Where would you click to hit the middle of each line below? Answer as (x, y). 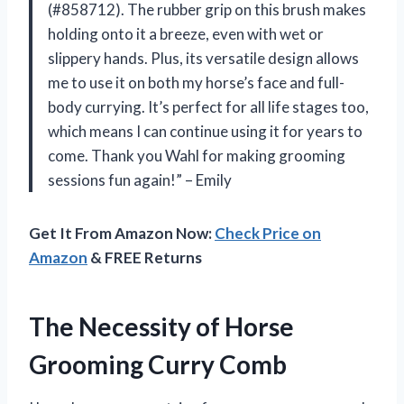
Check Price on (268, 234)
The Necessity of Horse (161, 327)
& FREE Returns (145, 258)
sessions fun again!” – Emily (140, 180)
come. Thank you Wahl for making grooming (197, 156)
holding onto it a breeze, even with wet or (186, 34)
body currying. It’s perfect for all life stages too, (208, 107)
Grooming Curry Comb (158, 365)
